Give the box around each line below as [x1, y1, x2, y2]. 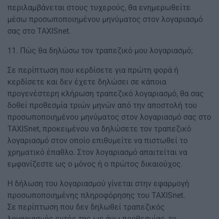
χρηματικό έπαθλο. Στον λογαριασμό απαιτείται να [7, 148, 187, 157]
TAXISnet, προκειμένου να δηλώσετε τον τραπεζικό [7, 124, 191, 134]
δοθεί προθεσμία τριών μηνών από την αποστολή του [7, 101, 197, 110]
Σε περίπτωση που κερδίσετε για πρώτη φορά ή [7, 66, 178, 75]
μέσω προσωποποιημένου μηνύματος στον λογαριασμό [7, 15, 203, 24]
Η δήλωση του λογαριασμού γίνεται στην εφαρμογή [7, 179, 189, 189]
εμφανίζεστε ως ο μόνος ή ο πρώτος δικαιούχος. [7, 159, 183, 169]
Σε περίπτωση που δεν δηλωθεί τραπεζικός [7, 202, 165, 212]
